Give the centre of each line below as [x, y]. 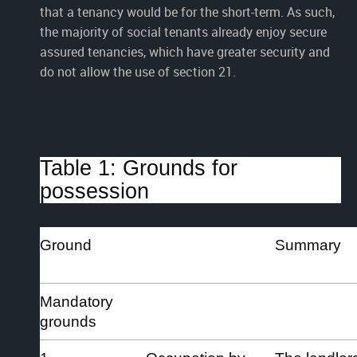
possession [94, 191]
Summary [308, 245]
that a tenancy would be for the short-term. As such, [187, 12]
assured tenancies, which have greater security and [185, 51]
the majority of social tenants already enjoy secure [183, 31]
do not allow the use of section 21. [138, 71]
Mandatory [76, 301]
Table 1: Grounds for [139, 168]
